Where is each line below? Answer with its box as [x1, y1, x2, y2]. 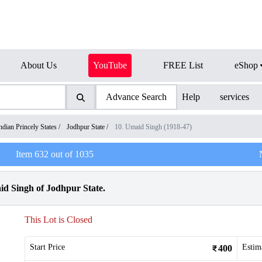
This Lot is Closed [25, 215, 92, 225]
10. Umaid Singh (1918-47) [115, 123, 192, 131]
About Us [20, 60, 57, 70]
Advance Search [105, 92, 167, 102]
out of [48, 149, 75, 159]
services [220, 92, 250, 102]
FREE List [163, 60, 203, 70]
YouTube [93, 60, 127, 70]
